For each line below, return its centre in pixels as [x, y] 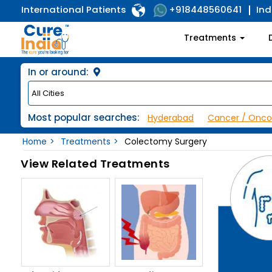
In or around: [59, 72]
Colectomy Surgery [166, 142]
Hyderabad [171, 118]
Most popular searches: [84, 118]
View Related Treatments [95, 164]
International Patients [75, 10]
